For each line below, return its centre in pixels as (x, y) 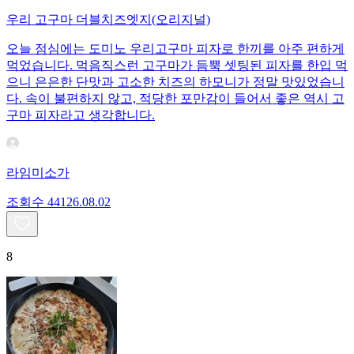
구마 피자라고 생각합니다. (81, 115)
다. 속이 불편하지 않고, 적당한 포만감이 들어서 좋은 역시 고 (175, 99)
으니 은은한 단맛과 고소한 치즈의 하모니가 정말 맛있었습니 (175, 82)
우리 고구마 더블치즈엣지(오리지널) (108, 20)
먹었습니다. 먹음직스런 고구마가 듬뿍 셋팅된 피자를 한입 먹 (177, 66)
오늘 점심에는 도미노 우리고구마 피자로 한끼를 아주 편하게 (175, 49)
